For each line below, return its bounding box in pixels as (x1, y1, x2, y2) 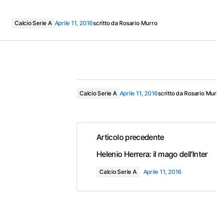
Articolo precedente (96, 132, 164, 142)
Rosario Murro (119, 19, 157, 27)
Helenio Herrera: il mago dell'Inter (96, 149, 208, 159)
